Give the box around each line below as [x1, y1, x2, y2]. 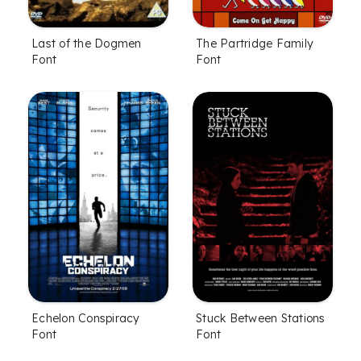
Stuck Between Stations [196, 310, 326, 326]
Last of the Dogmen [31, 35, 142, 51]
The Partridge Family [196, 35, 313, 51]
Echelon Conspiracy [31, 310, 140, 326]
